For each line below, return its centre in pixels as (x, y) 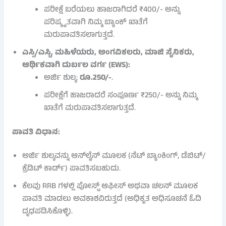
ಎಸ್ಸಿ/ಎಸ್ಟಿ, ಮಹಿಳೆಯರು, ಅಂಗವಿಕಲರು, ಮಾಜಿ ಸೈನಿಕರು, (108, 53)
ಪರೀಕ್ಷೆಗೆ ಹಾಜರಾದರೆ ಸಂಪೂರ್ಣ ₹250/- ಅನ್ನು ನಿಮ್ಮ (121, 96)
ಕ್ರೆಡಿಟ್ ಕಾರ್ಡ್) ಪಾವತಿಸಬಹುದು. (71, 169)
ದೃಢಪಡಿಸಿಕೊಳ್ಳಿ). (47, 212)
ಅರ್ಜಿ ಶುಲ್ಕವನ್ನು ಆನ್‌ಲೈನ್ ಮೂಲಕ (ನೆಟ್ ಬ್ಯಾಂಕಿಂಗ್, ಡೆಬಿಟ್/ (114, 156)
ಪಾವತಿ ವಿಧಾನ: (36, 133)
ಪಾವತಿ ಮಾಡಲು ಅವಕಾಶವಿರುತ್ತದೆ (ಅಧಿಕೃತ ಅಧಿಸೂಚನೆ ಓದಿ (111, 199)
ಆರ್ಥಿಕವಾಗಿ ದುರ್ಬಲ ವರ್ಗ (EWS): (76, 66)
